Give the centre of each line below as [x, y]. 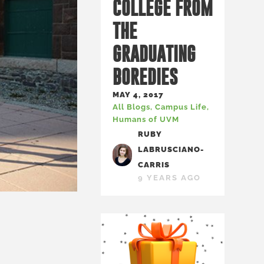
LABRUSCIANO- [171, 149]
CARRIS [154, 165]
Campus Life [181, 107]
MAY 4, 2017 [138, 95]
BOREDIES [145, 77]
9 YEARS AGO [170, 178]
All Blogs [131, 107]
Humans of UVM [146, 119]
